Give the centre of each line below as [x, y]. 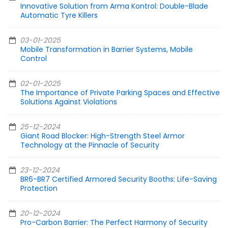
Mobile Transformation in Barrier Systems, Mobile [107, 50]
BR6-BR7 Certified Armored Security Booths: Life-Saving [119, 179]
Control [34, 59]
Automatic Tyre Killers [59, 16]
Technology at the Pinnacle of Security [90, 145]
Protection [39, 189]
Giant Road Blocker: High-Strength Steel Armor [103, 136]
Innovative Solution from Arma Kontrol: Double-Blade [114, 6]
